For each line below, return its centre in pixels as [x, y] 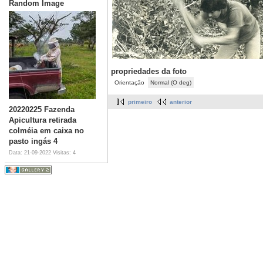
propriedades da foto [149, 72]
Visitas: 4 [64, 152]
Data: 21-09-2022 [31, 152]
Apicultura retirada [43, 120]
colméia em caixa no [46, 130]
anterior [181, 102]
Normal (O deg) [171, 83]
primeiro [140, 102]
